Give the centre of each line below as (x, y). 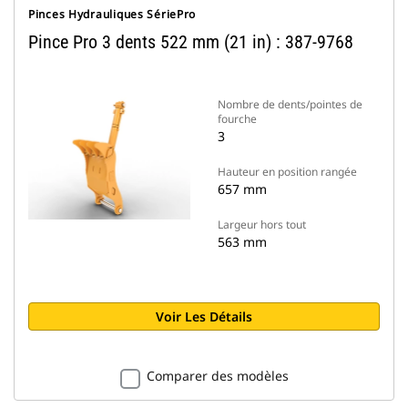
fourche (237, 119)
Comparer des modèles (217, 376)
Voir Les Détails (204, 316)
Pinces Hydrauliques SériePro (112, 14)
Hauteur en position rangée (287, 172)
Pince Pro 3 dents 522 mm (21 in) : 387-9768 (191, 42)
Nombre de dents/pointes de (290, 104)
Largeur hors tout (262, 224)
